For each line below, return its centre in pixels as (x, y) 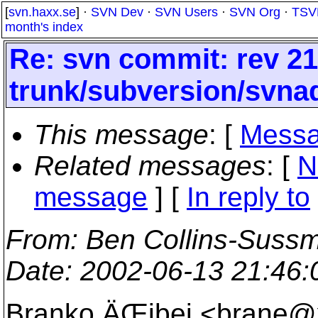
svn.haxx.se (42, 12)
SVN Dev (117, 12)
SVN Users (186, 12)
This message (121, 135)
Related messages (150, 166)
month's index (44, 27)
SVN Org (255, 12)
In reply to (248, 197)
